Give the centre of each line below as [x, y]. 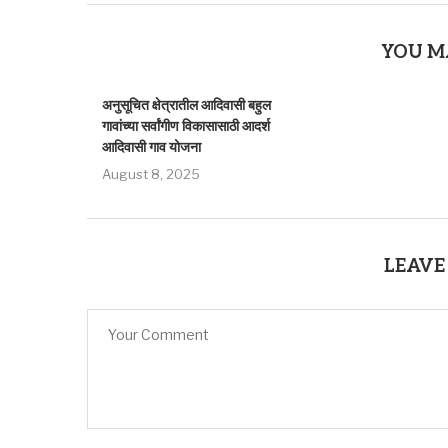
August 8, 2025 [151, 174]
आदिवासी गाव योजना [151, 147]
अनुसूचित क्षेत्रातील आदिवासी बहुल [186, 105]
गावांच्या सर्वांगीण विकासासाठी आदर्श [186, 126]
